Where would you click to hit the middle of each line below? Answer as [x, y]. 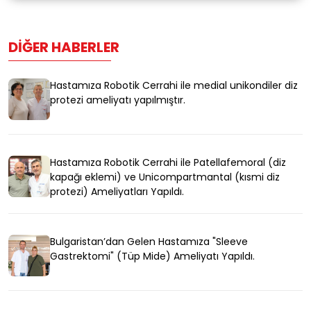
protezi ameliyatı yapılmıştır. [118, 100]
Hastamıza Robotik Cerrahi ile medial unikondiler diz [174, 86]
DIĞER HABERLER [64, 48]
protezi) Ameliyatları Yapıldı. [117, 192]
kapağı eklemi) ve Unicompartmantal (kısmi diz [165, 177]
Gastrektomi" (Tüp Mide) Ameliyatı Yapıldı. [152, 257]
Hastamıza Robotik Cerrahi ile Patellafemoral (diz [168, 163]
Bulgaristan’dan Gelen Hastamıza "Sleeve [149, 242]
